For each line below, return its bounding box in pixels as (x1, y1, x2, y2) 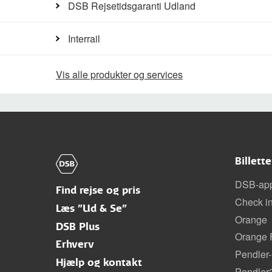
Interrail (68, 32, 100, 46)
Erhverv (56, 239, 94, 251)
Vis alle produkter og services (56, 67, 183, 81)
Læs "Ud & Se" (56, 202, 127, 214)
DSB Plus (56, 220, 100, 233)
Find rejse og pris (56, 185, 140, 197)
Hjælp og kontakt (56, 257, 142, 269)
